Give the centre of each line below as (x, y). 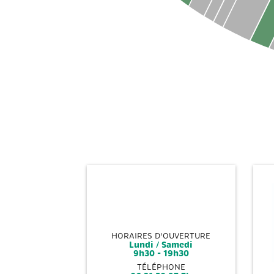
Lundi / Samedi (161, 244)
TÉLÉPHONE (161, 267)
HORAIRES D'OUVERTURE (161, 236)
